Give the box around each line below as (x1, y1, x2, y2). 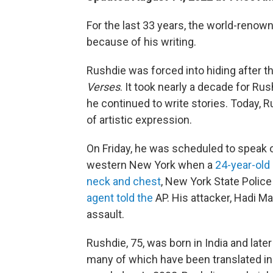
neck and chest (87, 175, 161, 188)
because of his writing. (87, 35, 196, 48)
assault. (87, 208, 124, 221)
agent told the (87, 191, 155, 204)
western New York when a (87, 158, 215, 171)
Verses (87, 80, 120, 93)
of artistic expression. (87, 113, 192, 126)
